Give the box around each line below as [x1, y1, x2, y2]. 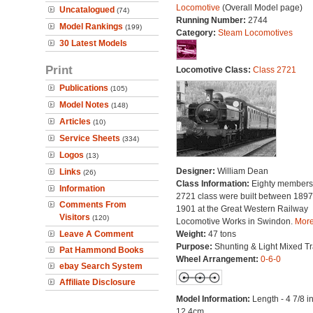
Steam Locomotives [217, 28, 293, 38]
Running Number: [175, 15, 248, 25]
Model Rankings [59, 22, 123, 31]
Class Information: [175, 179, 252, 189]
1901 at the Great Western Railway [175, 204, 308, 214]
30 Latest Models [59, 38, 127, 48]
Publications [59, 83, 108, 93]
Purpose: [175, 242, 214, 252]
